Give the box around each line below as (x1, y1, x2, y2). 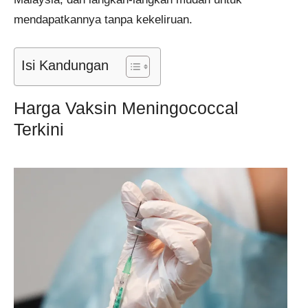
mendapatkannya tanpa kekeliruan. (14, 13, 192, 27)
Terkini (14, 119, 64, 139)
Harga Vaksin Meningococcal (14, 98, 239, 118)
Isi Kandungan (21, 58, 109, 73)
